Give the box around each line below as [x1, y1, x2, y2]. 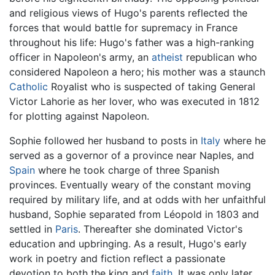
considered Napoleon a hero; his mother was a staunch [9, 65, 265, 78]
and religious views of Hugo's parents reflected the [9, 6, 247, 19]
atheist [152, 50, 183, 63]
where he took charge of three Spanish [35, 163, 219, 176]
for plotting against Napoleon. [9, 109, 149, 122]
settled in [9, 222, 55, 235]
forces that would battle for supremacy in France [9, 21, 238, 34]
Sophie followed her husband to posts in [9, 134, 201, 147]
